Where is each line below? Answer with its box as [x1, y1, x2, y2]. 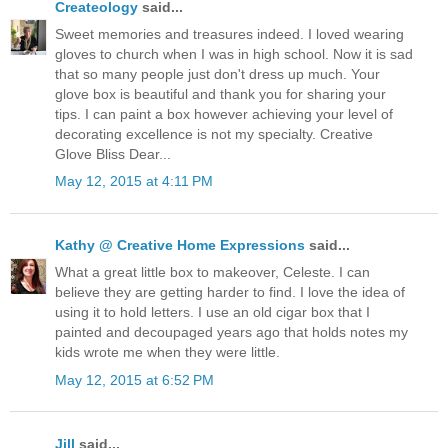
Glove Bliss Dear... [55, 145, 171, 162]
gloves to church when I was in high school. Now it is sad [55, 45, 413, 62]
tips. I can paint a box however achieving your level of [55, 105, 393, 122]
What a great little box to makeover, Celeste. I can [55, 264, 370, 281]
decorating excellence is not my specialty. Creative [55, 125, 373, 142]
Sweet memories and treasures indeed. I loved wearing [55, 25, 404, 42]
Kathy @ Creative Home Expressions [55, 237, 305, 254]
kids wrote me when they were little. [55, 344, 280, 361]
